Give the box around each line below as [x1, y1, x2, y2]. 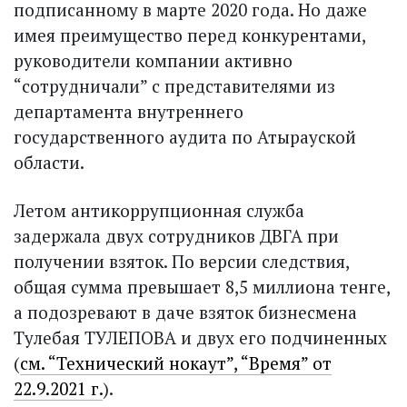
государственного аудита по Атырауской [14, 124, 356, 148]
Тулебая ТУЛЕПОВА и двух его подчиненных [14, 325, 387, 349]
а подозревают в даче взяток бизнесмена [14, 300, 357, 323]
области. [14, 150, 84, 174]
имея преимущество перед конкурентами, [14, 23, 365, 46]
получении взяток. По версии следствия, [14, 249, 349, 273]
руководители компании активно [14, 48, 293, 72]
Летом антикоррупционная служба [14, 198, 304, 222]
